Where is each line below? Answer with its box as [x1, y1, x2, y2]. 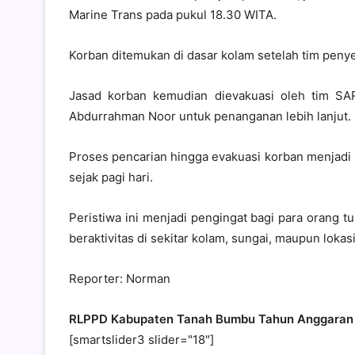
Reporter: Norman [69, 271, 170, 287]
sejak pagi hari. [69, 170, 153, 185]
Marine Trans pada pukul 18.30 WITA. [69, 7, 277, 23]
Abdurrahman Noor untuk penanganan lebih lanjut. [69, 109, 351, 124]
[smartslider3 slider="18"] [69, 332, 214, 348]
